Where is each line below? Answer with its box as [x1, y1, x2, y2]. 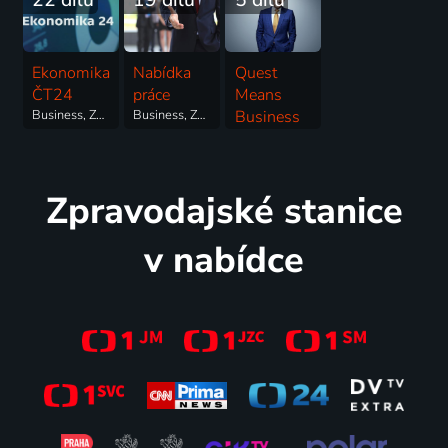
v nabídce [144, 236, 304, 286]
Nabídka [133, 61, 192, 84]
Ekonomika [32, 61, 111, 84]
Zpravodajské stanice [45, 187, 403, 237]
